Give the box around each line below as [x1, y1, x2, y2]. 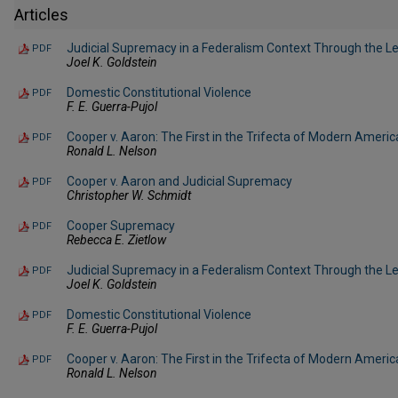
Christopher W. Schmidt [67, 187, 191, 203]
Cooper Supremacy [67, 218, 175, 233]
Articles [14, 4, 68, 24]
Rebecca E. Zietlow [67, 232, 166, 247]
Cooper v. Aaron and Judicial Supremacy [67, 173, 292, 188]
